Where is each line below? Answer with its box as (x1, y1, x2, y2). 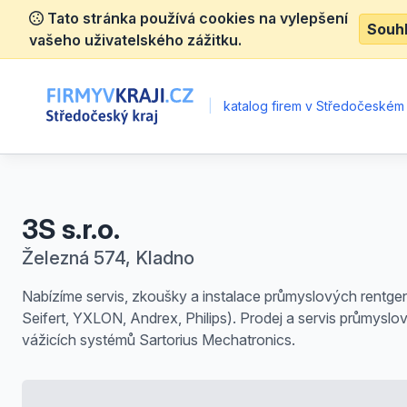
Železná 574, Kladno (22, 247, 194, 269)
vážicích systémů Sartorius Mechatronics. (22, 331, 295, 349)
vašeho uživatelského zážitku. (29, 31, 242, 49)
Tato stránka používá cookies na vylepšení (44, 9, 348, 27)
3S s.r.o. (22, 213, 120, 245)
